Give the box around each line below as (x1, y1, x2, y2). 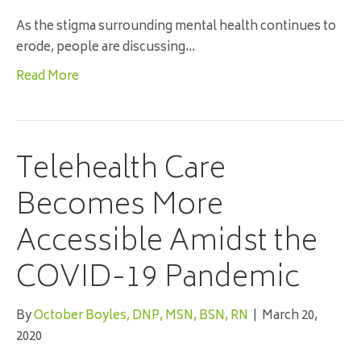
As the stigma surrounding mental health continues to (16, 16, 336, 39)
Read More (16, 66, 79, 89)
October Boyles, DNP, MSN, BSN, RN (34, 305, 248, 328)
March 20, (262, 305, 317, 328)
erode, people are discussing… (16, 37, 195, 60)
